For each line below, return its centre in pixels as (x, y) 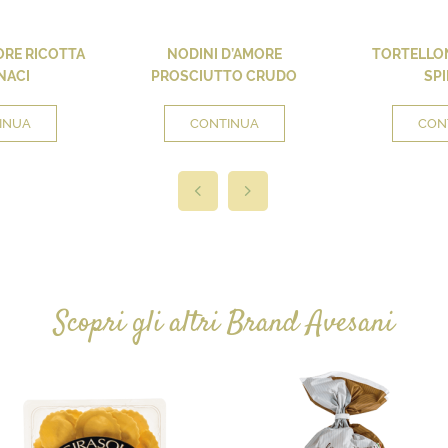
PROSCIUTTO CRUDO (224, 75)
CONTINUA (224, 123)
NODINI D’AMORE (224, 53)
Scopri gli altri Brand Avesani (224, 323)
